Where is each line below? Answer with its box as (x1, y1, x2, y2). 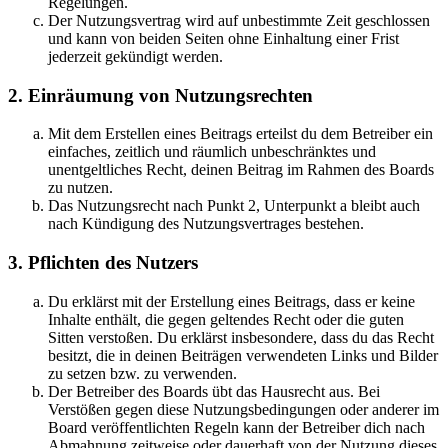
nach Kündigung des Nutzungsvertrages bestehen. (48, 215, 364, 233)
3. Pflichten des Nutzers (8, 252, 198, 273)
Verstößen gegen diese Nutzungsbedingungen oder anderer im (48, 400, 439, 418)
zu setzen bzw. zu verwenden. (48, 364, 237, 382)
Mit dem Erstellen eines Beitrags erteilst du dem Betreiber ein (48, 125, 433, 143)
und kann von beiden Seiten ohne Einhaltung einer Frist (48, 29, 399, 47)
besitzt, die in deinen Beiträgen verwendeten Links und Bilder (48, 346, 438, 364)
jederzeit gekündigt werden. (48, 47, 223, 65)
